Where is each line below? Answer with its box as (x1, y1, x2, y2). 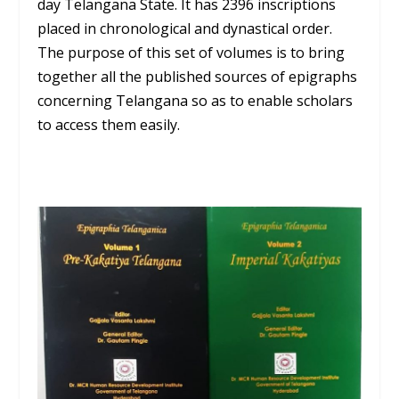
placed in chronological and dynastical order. (37, 18, 333, 38)
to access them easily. (37, 114, 181, 134)
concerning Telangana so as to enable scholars (37, 90, 354, 110)
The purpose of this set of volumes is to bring (37, 42, 346, 62)
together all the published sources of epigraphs (37, 66, 358, 86)
